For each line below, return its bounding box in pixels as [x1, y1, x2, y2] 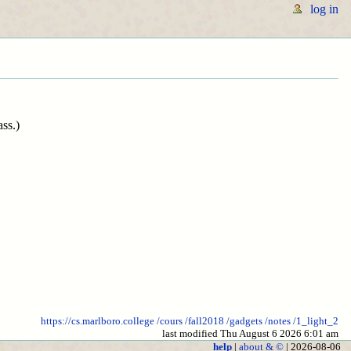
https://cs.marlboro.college [41, 315, 154, 327]
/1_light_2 [293, 315, 338, 327]
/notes [265, 315, 291, 327]
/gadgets [226, 315, 262, 327]
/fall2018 [185, 315, 224, 327]
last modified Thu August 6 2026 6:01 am [162, 327, 338, 339]
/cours [157, 315, 183, 327]
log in [309, 2, 338, 16]
